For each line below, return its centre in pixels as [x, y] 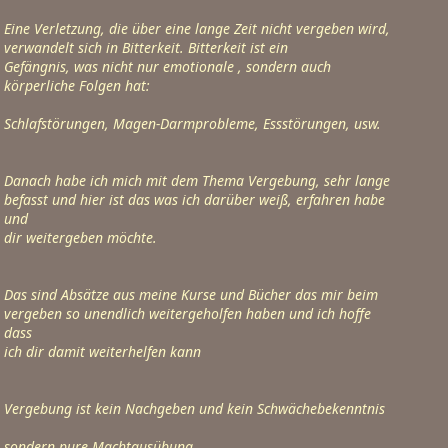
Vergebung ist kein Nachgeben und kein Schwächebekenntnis [194, 408]
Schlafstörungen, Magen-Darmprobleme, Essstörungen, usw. [192, 123]
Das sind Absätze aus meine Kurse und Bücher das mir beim [191, 294]
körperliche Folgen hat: [77, 85]
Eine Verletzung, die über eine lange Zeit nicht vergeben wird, [197, 28]
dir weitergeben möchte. [80, 237]
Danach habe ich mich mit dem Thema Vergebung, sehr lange [197, 180]
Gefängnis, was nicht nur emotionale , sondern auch [167, 66]
